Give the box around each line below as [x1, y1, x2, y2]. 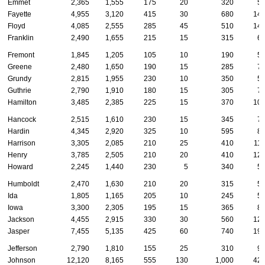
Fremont [8, 51, 34, 60]
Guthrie [8, 86, 31, 95]
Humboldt [8, 180, 39, 189]
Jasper [8, 227, 30, 236]
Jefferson [8, 244, 37, 253]
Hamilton [8, 98, 37, 107]
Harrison [8, 139, 35, 148]
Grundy [8, 75, 31, 83]
